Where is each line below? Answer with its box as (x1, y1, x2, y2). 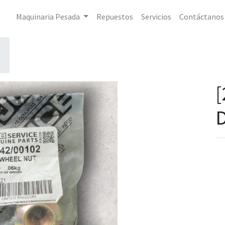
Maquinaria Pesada (16, 12, 80, 22)
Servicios (141, 12, 171, 22)
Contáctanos (179, 12, 224, 22)
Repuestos (96, 12, 133, 22)
